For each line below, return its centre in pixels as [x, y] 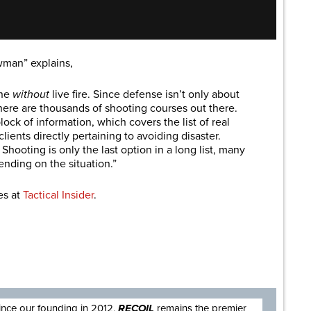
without [31, 95]
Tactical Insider [58, 195]
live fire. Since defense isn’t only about [144, 95]
